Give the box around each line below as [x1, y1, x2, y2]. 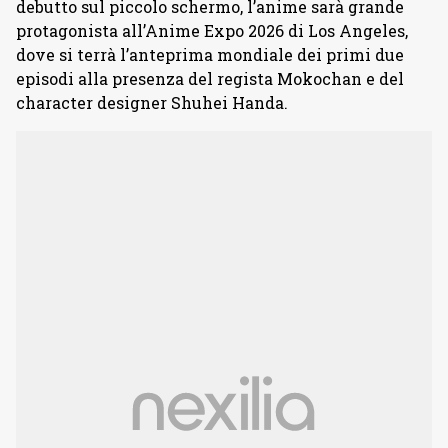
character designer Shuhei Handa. [16, 92, 288, 113]
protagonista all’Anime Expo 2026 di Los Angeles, [16, 20, 408, 41]
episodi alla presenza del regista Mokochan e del [16, 68, 404, 89]
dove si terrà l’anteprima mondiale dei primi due [16, 44, 404, 65]
